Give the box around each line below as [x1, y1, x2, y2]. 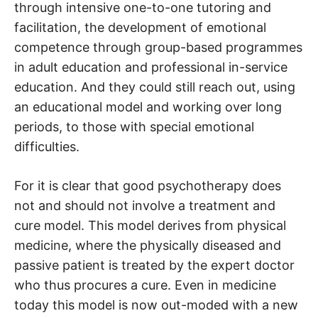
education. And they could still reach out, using [14, 79, 295, 95]
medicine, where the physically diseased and [14, 238, 281, 253]
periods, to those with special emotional [14, 119, 254, 135]
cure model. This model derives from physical [14, 218, 286, 234]
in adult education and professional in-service [14, 60, 287, 75]
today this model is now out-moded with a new [14, 297, 298, 313]
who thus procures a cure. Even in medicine [14, 278, 276, 293]
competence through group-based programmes [14, 40, 302, 55]
